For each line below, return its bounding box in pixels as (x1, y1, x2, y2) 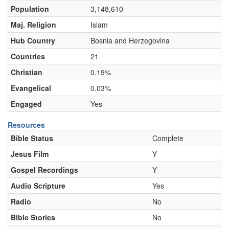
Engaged (11, 99, 42, 109)
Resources (8, 120, 45, 130)
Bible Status (11, 133, 53, 143)
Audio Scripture (11, 180, 65, 191)
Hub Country (11, 35, 55, 45)
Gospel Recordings (11, 165, 78, 175)
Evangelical (11, 83, 51, 93)
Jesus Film (11, 149, 49, 159)
